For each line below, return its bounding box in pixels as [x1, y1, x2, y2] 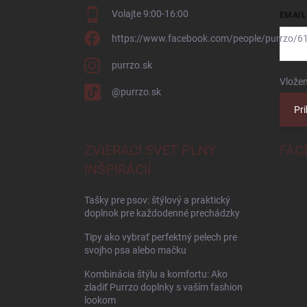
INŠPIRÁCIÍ [84, 161, 151, 178]
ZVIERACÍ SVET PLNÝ [84, 142, 216, 159]
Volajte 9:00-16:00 [112, 8, 188, 20]
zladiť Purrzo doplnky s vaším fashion [84, 282, 243, 293]
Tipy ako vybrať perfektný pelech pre [84, 232, 237, 243]
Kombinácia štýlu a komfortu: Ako [84, 269, 228, 280]
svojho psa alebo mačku [84, 245, 186, 256]
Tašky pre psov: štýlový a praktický [84, 195, 230, 206]
